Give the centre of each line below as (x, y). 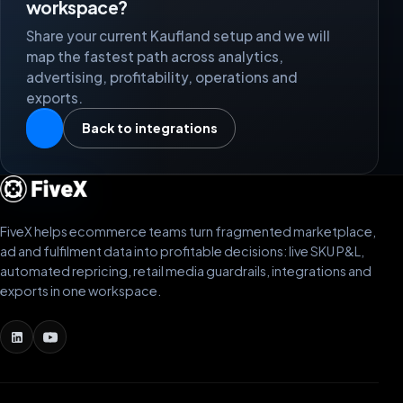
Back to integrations (149, 128)
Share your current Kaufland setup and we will (178, 35)
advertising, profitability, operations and (162, 76)
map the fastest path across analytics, (155, 56)
